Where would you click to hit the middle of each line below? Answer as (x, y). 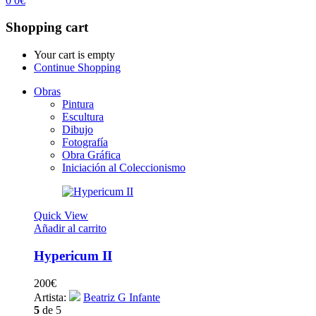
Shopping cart (47, 28)
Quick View (61, 216)
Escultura (83, 117)
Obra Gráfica (91, 155)
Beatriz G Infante (122, 297)
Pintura (78, 104)
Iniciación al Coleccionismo (124, 168)
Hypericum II (73, 255)
